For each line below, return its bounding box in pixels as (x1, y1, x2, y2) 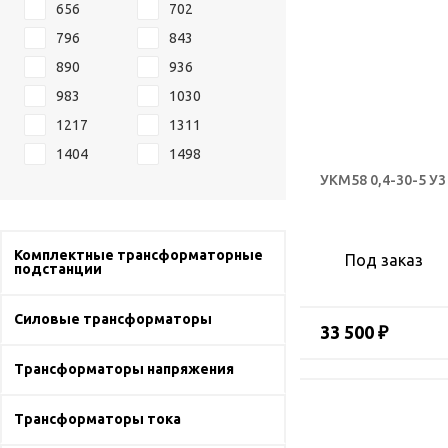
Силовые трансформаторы (14, 311, 212, 327)
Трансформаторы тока (14, 411, 181, 427)
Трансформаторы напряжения (14, 361, 234, 377)
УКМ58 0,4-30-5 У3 (320, 171, 446, 188)
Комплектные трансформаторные (14, 247, 263, 263)
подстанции (14, 261, 102, 277)
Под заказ (345, 251, 423, 269)
